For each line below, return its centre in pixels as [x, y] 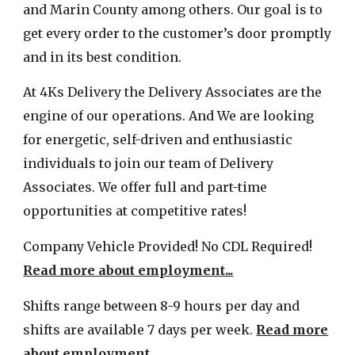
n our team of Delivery [203, 164]
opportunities [68, 211]
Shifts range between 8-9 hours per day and [162, 305]
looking [287, 116]
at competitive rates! [180, 211]
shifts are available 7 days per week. [140, 329]
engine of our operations [103, 116]
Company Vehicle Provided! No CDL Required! [168, 246]
